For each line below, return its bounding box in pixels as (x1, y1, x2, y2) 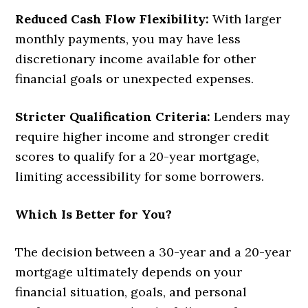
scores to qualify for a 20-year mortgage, (15, 148, 260, 165)
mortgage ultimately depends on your (15, 264, 243, 280)
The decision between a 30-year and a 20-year (15, 244, 291, 261)
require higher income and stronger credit (15, 129, 269, 145)
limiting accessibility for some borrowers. (15, 168, 265, 185)
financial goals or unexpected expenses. (15, 71, 254, 87)
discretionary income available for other (15, 51, 256, 67)
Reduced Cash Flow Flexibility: (15, 11, 210, 27)
